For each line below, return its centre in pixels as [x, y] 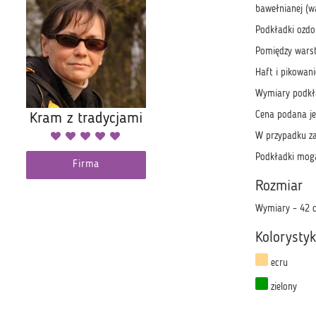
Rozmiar [279, 186]
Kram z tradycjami [86, 118]
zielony [282, 287]
